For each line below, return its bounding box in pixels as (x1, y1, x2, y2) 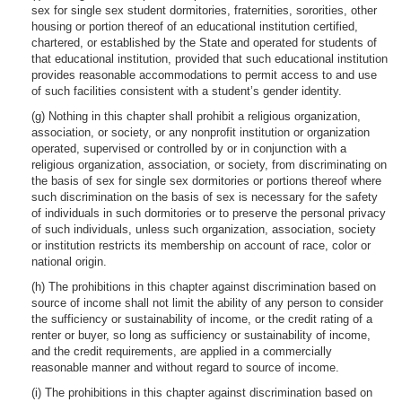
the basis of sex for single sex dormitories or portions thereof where (31, 174, 381, 188)
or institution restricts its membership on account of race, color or (31, 239, 371, 252)
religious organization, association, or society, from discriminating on (31, 158, 387, 171)
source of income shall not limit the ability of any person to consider (31, 296, 383, 310)
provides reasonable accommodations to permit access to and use (31, 68, 377, 82)
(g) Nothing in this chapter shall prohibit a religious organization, (31, 109, 361, 123)
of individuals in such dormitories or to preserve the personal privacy (31, 206, 386, 220)
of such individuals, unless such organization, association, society (31, 223, 376, 236)
